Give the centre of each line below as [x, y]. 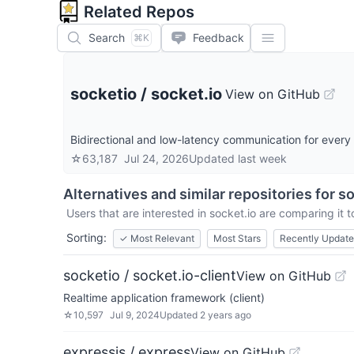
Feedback [218, 38]
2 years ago [226, 315]
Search [107, 38]
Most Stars [237, 238]
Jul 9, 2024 [135, 315]
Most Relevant [162, 238]
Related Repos [139, 12]
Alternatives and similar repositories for [201, 194]
